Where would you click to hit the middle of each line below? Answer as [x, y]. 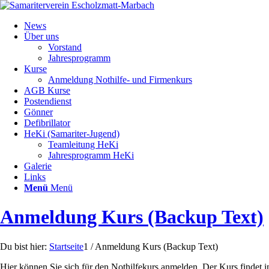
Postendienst [48, 101]
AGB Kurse [47, 90]
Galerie [38, 166]
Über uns [41, 36]
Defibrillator [47, 123]
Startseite [66, 246]
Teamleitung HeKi [83, 144]
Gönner [38, 112]
